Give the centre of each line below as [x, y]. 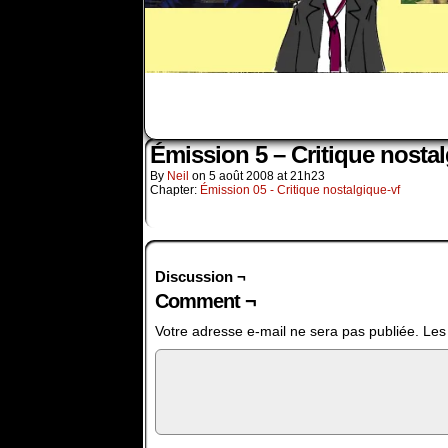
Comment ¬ [205, 301]
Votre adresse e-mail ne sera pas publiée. [287, 331]
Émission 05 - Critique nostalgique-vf [300, 190]
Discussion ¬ [200, 276]
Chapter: [175, 190]
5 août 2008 [241, 176]
